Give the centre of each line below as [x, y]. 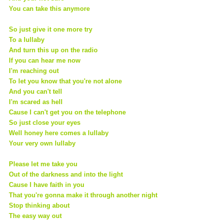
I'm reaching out [35, 71]
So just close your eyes [46, 122]
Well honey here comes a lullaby [60, 133]
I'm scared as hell [37, 102]
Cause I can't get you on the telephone [68, 112]
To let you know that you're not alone [66, 81]
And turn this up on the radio [54, 50]
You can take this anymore [50, 8]
